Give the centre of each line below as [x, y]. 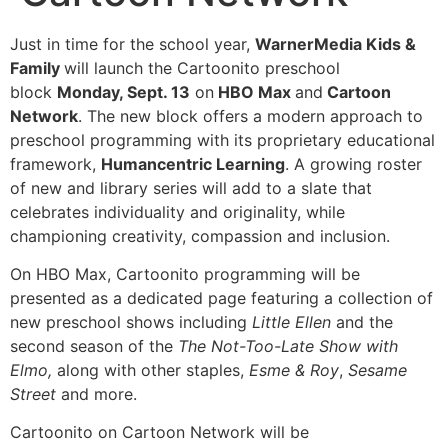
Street [33, 394]
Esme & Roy [294, 370]
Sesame [377, 370]
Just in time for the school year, [132, 43]
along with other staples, [153, 370]
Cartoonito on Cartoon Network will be [159, 432]
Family [37, 67]
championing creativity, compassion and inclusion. [200, 235]
